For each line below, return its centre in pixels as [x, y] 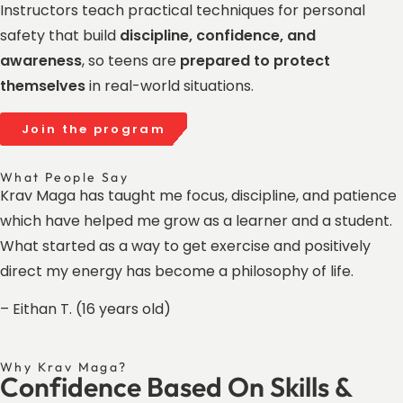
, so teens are [131, 61]
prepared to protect [255, 61]
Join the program [94, 129]
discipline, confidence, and [218, 36]
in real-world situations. [170, 86]
